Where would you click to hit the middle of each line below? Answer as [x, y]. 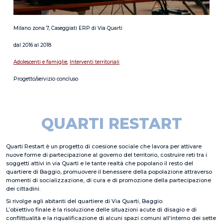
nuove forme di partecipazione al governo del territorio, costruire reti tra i [107, 155]
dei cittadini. [23, 188]
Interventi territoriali [95, 62]
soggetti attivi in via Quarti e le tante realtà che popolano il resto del [100, 163]
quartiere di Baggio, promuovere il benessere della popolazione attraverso [109, 171]
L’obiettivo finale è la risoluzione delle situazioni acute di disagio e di [101, 209]
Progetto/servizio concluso [46, 79]
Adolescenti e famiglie [40, 62]
